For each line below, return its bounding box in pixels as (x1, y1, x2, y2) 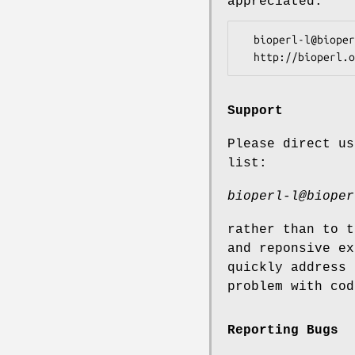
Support (227, 103, 283, 118)
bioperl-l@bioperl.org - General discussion (241, 33, 254, 47)
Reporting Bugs (227, 323, 338, 338)
